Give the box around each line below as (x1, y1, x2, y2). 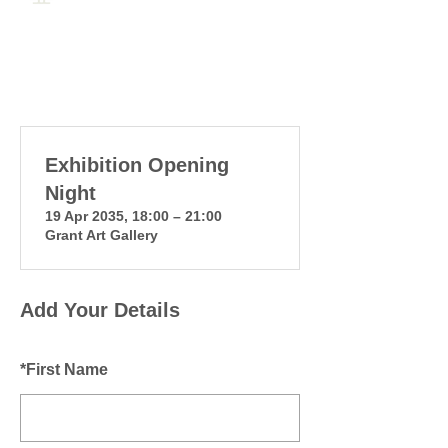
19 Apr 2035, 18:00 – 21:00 (45, 208, 222, 224)
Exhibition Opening (45, 154, 229, 176)
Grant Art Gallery (45, 227, 158, 243)
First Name (26, 361, 108, 378)
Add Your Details (20, 299, 180, 321)
